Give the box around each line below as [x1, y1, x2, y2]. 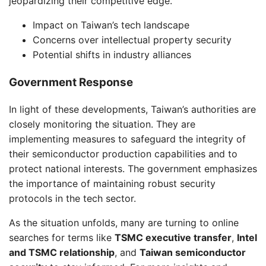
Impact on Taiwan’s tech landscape [33, 19, 189, 31]
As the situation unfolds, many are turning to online [9, 216, 239, 229]
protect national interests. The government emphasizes [9, 162, 257, 175]
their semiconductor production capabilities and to [9, 147, 237, 160]
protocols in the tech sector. [9, 192, 136, 204]
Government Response [9, 75, 133, 89]
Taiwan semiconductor [140, 246, 246, 258]
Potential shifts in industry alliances [33, 49, 191, 61]
